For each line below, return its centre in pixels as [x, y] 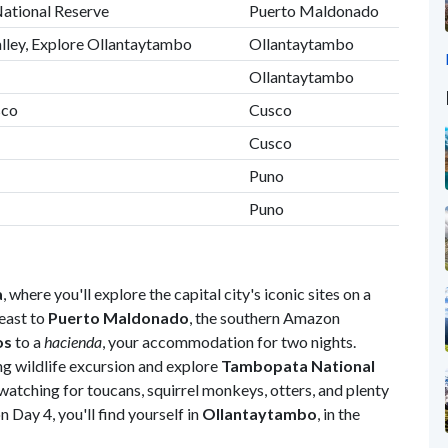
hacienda [73, 341]
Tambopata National [298, 365]
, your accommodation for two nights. [229, 341]
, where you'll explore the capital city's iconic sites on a [187, 293]
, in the [338, 413]
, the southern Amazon [264, 317]
